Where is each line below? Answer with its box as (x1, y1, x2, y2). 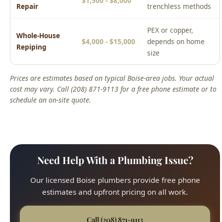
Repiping (16, 42, 47, 52)
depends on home (147, 37, 205, 47)
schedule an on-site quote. (10, 95, 91, 105)
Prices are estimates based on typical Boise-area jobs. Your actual (10, 73, 214, 83)
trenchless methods (147, 1, 211, 11)
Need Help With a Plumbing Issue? (37, 153, 193, 167)
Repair (16, 1, 38, 11)
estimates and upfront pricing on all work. (42, 186, 188, 197)
